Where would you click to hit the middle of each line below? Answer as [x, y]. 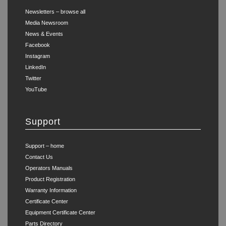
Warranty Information [51, 190]
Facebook [38, 45]
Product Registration [50, 179]
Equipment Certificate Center [60, 212]
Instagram [38, 56]
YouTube [36, 89]
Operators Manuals [49, 168]
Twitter [33, 78]
